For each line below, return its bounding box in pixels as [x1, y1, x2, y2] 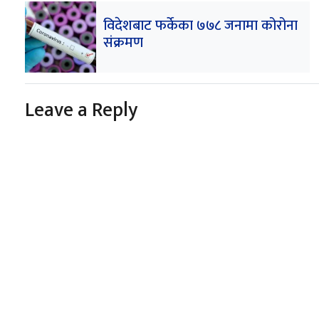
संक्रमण [103, 30, 143, 55]
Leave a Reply [24, 93, 137, 127]
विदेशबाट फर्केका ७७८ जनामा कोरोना [103, 13, 298, 38]
